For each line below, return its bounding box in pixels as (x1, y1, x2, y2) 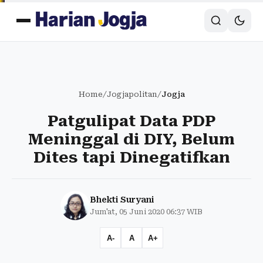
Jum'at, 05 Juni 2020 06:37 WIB (90, 207, 203, 216)
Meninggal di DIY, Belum (28, 130, 235, 148)
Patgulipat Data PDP (48, 112, 215, 130)
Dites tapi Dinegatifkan (33, 149, 230, 166)
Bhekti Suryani (90, 195, 154, 204)
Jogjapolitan (106, 90, 157, 99)
